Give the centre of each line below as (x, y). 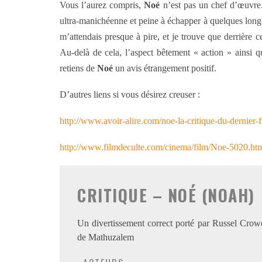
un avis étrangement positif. (165, 68)
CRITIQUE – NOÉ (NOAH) (166, 195)
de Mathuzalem (106, 237)
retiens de (78, 68)
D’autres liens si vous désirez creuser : (130, 94)
